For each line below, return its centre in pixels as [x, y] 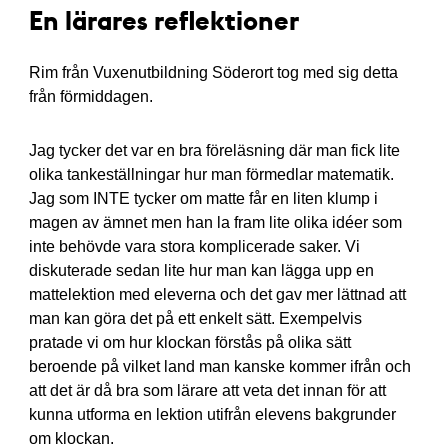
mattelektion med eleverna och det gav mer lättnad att [217, 294]
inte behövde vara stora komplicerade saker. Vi [194, 246]
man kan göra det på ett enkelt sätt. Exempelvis [195, 318]
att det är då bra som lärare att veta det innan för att [207, 390]
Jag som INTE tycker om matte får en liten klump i [203, 198]
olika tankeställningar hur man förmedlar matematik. [211, 174]
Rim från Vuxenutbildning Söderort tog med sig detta [213, 72]
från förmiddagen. [90, 96]
